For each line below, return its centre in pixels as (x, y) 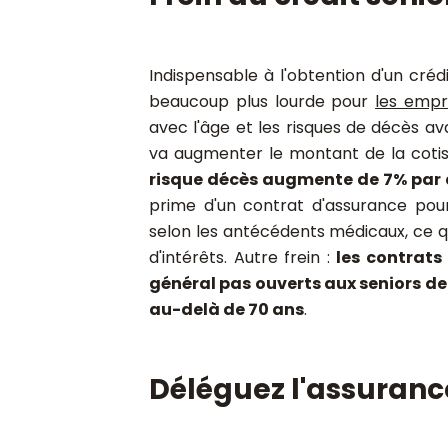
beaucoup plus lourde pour (262, 101)
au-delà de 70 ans (226, 309)
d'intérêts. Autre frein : (243, 257)
